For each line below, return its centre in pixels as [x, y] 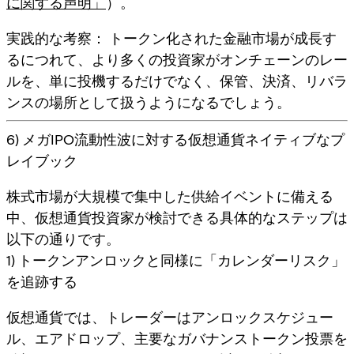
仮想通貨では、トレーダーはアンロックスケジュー [170, 317]
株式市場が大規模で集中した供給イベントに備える [170, 196]
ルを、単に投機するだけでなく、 [113, 81]
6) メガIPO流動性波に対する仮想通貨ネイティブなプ [175, 139]
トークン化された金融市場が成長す [221, 38]
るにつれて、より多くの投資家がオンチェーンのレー [177, 59]
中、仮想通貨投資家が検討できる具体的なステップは [177, 217]
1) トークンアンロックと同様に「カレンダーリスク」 [176, 260]
